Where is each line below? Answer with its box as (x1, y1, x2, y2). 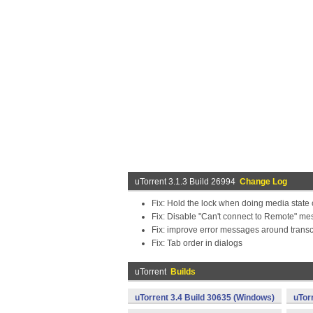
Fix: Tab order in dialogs (152, 238, 242, 248)
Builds (170, 267, 196, 277)
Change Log (240, 177, 287, 187)
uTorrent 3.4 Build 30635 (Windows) (135, 293, 275, 303)
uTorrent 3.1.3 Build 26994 (135, 177, 240, 187)
